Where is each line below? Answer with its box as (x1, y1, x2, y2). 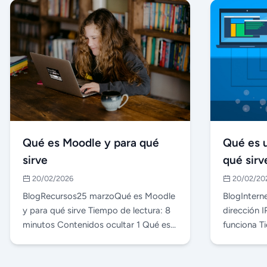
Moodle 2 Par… (23, 233, 82, 244)
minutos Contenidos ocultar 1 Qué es (23, 219, 171, 230)
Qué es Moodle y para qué (23, 135, 160, 150)
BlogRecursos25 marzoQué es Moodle (23, 190, 176, 201)
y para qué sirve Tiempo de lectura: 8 (23, 204, 171, 216)
